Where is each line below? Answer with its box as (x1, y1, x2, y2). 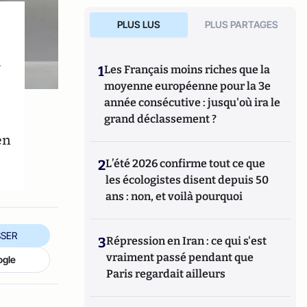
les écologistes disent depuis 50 (106, 173, 269, 186)
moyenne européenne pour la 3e (104, 79, 271, 93)
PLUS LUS (116, 19, 160, 30)
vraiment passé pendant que (106, 251, 254, 264)
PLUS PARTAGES (205, 19, 279, 30)
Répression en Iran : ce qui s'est (106, 234, 267, 247)
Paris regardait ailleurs (106, 267, 226, 280)
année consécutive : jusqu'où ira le (104, 96, 281, 109)
